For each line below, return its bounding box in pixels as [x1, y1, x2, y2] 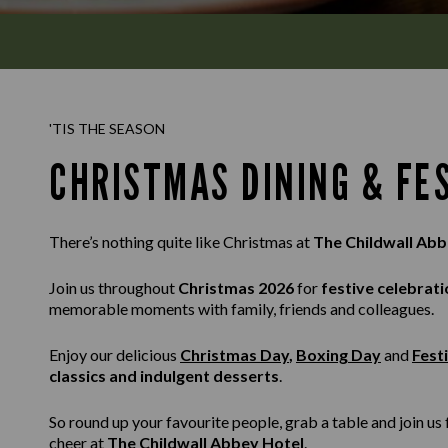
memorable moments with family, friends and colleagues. [49, 299, 434, 318]
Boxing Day [296, 345, 381, 364]
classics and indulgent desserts [49, 366, 279, 385]
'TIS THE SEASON [49, 120, 165, 137]
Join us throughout [49, 278, 178, 297]
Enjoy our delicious [49, 345, 180, 364]
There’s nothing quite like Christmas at [49, 232, 313, 251]
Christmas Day [180, 345, 289, 364]
